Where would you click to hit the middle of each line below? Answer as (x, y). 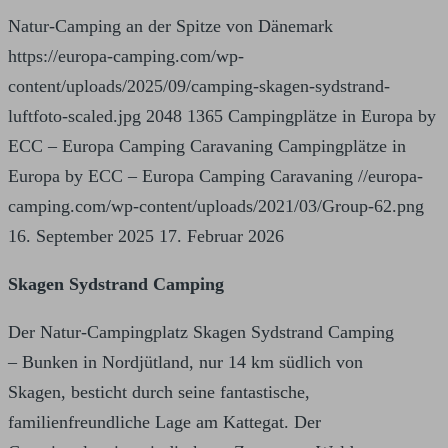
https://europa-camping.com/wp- (126, 56)
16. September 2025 (81, 236)
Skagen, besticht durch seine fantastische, (159, 392)
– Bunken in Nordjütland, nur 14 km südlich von (185, 362)
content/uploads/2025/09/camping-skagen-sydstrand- (199, 86)
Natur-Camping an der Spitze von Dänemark (170, 26)
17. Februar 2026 (221, 236)
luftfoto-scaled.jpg (74, 116)
